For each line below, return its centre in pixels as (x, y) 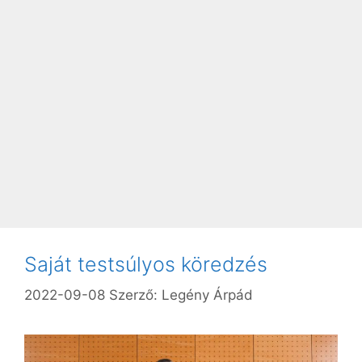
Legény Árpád (207, 295)
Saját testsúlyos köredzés (146, 264)
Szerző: (135, 295)
